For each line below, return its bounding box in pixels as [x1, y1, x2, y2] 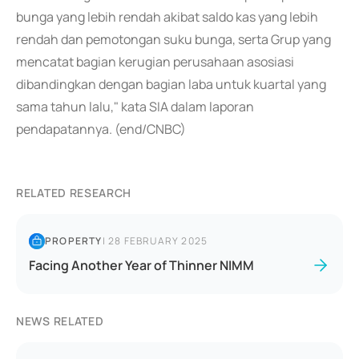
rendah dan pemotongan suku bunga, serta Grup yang [16, 30, 331, 48]
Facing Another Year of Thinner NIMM [29, 256, 254, 274]
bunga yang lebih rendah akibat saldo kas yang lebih [16, 8, 318, 26]
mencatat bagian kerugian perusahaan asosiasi [16, 53, 294, 71]
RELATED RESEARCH [16, 185, 132, 200]
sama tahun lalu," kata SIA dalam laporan [16, 98, 254, 115]
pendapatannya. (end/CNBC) [16, 120, 186, 138]
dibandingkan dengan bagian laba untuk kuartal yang [16, 75, 326, 93]
